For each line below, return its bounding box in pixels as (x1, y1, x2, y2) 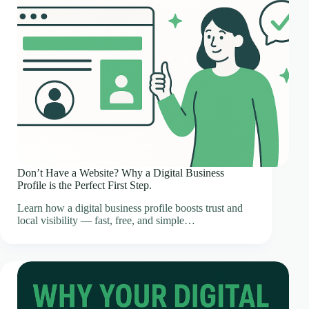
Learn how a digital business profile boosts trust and (17, 202, 243, 215)
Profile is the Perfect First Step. (17, 179, 152, 192)
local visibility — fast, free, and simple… (17, 215, 195, 227)
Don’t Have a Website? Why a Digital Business (17, 167, 224, 179)
